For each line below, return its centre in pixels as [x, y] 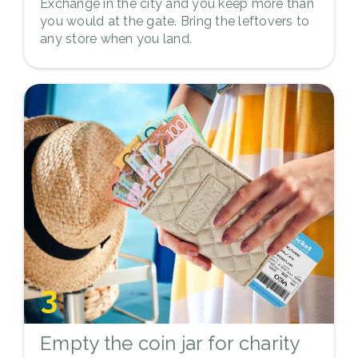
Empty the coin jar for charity [170, 343]
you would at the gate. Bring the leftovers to [175, 21]
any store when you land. [116, 38]
